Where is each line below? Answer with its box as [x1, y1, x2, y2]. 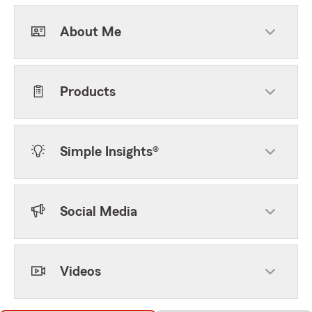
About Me [60, 25, 121, 39]
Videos [60, 265, 101, 279]
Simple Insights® [60, 145, 159, 159]
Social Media [60, 205, 137, 219]
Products [60, 85, 116, 99]
